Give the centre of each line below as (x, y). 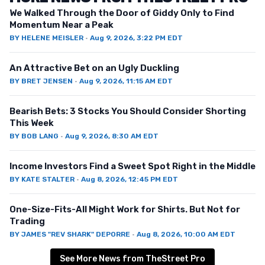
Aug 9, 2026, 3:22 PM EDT (136, 38)
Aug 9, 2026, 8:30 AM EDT (112, 136)
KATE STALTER (48, 179)
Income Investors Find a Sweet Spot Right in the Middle (132, 166)
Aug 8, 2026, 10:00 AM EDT (186, 234)
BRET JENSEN (47, 81)
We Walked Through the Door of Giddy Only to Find (122, 13)
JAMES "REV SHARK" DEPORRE (76, 234)
